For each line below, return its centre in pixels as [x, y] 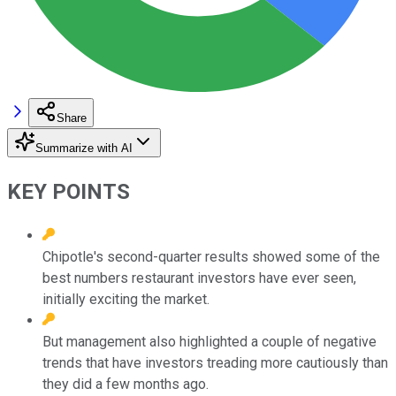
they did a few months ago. [126, 384]
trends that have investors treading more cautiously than [215, 362]
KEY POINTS [69, 191]
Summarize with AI [84, 148]
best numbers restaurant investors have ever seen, [199, 278]
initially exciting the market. [126, 299]
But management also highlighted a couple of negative [209, 341]
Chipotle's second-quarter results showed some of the [211, 256]
